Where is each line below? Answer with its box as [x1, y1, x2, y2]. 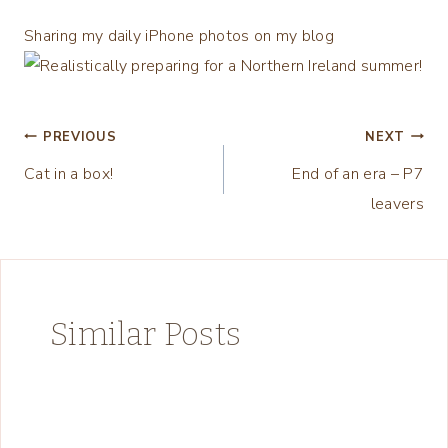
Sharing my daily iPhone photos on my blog [24, 24, 335, 47]
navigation [23, 172, 179, 211]
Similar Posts [50, 314, 242, 353]
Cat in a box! [24, 162, 114, 185]
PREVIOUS [43, 127, 117, 146]
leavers [370, 192, 424, 215]
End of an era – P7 [292, 162, 424, 185]
